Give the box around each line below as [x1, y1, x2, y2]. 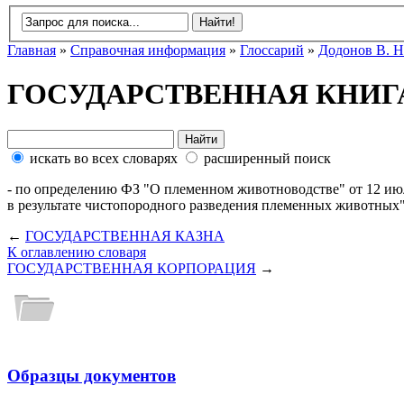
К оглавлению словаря [7, 244, 146, 261]
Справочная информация [70, 41, 225, 58]
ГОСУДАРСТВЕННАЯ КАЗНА [25, 228, 225, 244]
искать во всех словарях [26, 151, 181, 167]
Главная [7, 41, 56, 58]
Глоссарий [240, 41, 304, 58]
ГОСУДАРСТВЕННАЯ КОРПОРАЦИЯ [7, 261, 256, 277]
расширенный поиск [200, 151, 331, 167]
